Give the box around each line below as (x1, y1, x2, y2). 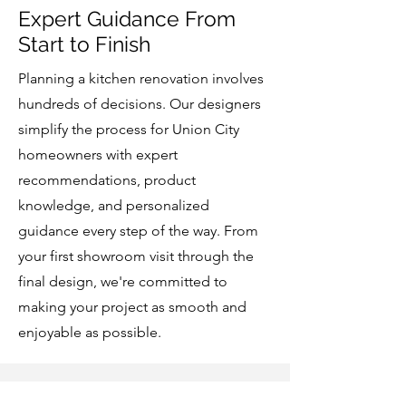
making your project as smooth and (18, 298, 246, 315)
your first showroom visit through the (18, 247, 254, 265)
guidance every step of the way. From (18, 222, 258, 239)
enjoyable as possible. (18, 324, 161, 341)
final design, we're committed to (18, 273, 227, 290)
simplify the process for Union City (18, 121, 239, 138)
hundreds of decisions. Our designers (18, 95, 261, 112)
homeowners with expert (18, 146, 178, 163)
